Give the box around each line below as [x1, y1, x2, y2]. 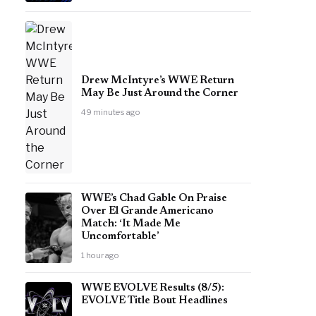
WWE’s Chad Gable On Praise [81, 193, 227, 204]
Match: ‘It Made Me [81, 219, 181, 229]
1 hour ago [81, 250, 119, 260]
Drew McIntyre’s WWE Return [81, 75, 234, 86]
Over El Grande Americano [81, 206, 214, 217]
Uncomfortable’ [81, 231, 159, 242]
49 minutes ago [81, 107, 140, 117]
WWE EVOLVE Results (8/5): [81, 283, 224, 293]
